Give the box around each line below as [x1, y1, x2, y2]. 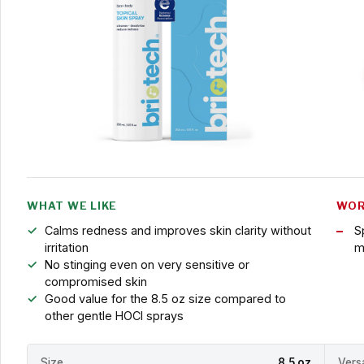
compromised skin [44, 275, 147, 289]
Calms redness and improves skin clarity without [44, 223, 311, 238]
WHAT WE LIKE [27, 200, 118, 213]
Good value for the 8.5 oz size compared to [44, 292, 286, 306]
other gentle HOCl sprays [44, 309, 184, 323]
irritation [44, 240, 89, 255]
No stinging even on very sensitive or [44, 258, 249, 272]
